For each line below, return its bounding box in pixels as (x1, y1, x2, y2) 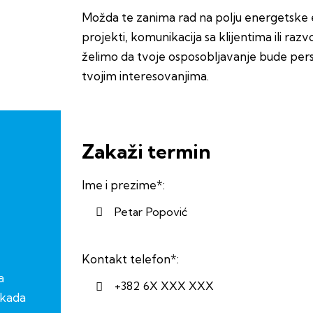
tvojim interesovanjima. (82, 68, 209, 83)
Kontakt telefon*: (82, 251, 179, 266)
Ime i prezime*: (82, 177, 165, 192)
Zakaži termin (82, 138, 210, 163)
